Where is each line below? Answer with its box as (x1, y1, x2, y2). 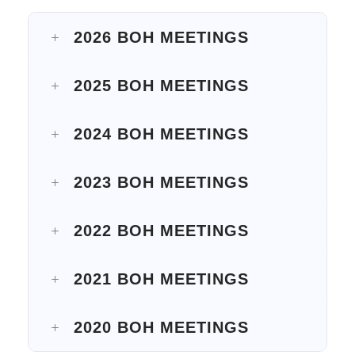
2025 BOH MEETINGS (74, 76, 249, 94)
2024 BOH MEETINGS (74, 124, 249, 143)
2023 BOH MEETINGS (74, 173, 249, 191)
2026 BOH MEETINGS (74, 28, 249, 46)
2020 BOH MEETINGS (74, 318, 249, 336)
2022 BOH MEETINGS (74, 221, 249, 239)
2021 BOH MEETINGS (74, 269, 249, 288)
